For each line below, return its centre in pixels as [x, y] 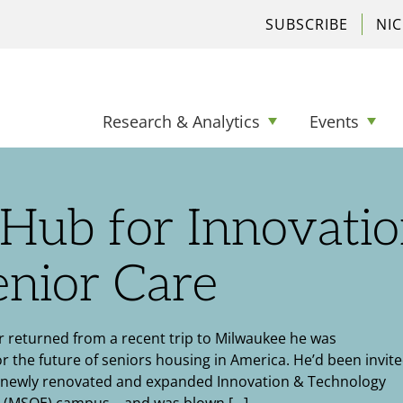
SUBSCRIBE [307, 24]
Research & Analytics [181, 121]
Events [334, 121]
